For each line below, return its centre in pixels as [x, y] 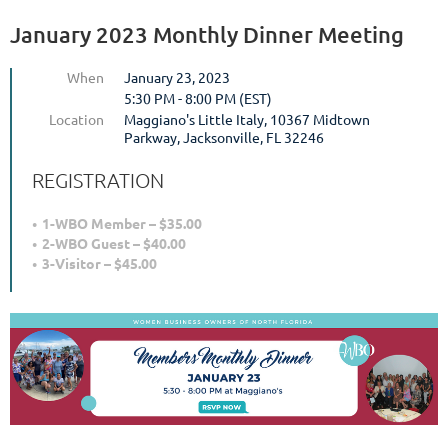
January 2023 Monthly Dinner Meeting [207, 34]
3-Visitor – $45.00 [99, 262]
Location [76, 118]
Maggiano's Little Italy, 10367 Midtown [247, 118]
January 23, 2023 [177, 76]
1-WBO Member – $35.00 [122, 222]
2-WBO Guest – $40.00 [114, 242]
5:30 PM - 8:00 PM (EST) [198, 97]
